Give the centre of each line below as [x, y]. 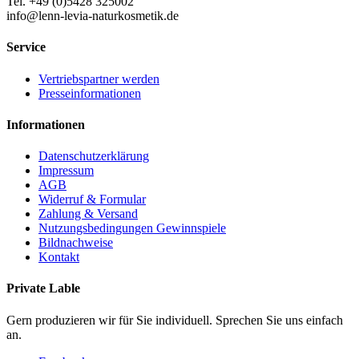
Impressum [66, 171]
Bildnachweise [76, 243]
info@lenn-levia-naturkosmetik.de [93, 16]
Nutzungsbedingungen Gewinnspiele [132, 228]
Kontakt [59, 257]
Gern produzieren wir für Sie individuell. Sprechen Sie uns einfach [175, 320]
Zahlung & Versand [88, 214]
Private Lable [43, 288]
